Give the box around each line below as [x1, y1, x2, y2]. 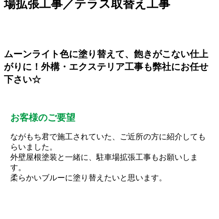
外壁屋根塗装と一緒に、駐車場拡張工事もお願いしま [10, 153, 198, 162]
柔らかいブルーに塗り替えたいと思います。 [10, 174, 167, 182]
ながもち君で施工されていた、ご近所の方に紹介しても [10, 132, 206, 141]
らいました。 [10, 143, 57, 152]
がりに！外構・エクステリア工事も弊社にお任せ [4, 62, 208, 72]
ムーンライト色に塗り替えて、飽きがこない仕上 [4, 49, 208, 60]
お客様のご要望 [10, 112, 75, 123]
